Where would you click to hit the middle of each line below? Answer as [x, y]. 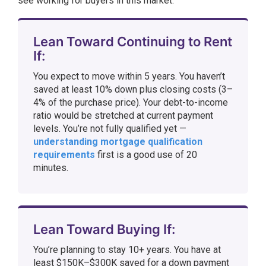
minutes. [51, 168]
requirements [64, 155]
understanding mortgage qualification [118, 142]
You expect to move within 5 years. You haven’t [129, 76]
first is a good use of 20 [146, 155]
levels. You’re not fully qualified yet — [110, 129]
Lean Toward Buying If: [104, 229]
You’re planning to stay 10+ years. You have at [127, 250]
